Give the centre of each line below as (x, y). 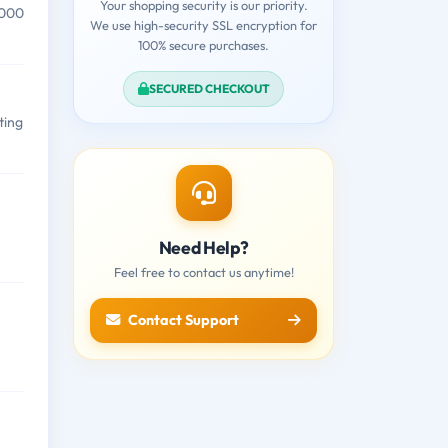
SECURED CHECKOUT (209, 88)
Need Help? (203, 247)
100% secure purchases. (203, 44)
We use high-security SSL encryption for (203, 24)
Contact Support (183, 319)
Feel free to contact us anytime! (203, 271)
